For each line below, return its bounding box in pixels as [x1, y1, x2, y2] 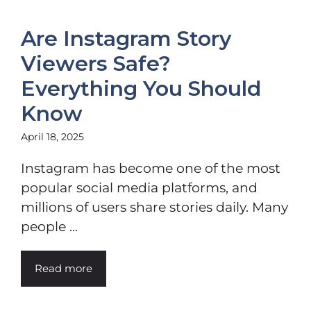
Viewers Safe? [21, 51, 171, 76]
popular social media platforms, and [21, 180, 258, 196]
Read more [35, 262, 92, 275]
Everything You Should [21, 76, 261, 101]
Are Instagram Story [21, 26, 231, 51]
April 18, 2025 [21, 131, 84, 143]
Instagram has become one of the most [21, 160, 280, 176]
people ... [21, 219, 78, 235]
